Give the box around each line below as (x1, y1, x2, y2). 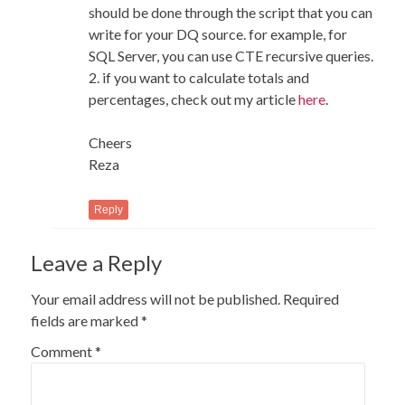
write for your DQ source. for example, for (89, 24, 348, 42)
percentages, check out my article (89, 89, 299, 108)
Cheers (89, 133, 133, 151)
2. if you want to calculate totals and (89, 68, 310, 86)
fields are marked (31, 311, 142, 329)
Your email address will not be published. (31, 289, 281, 307)
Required (283, 289, 340, 307)
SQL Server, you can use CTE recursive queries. (89, 46, 374, 64)
